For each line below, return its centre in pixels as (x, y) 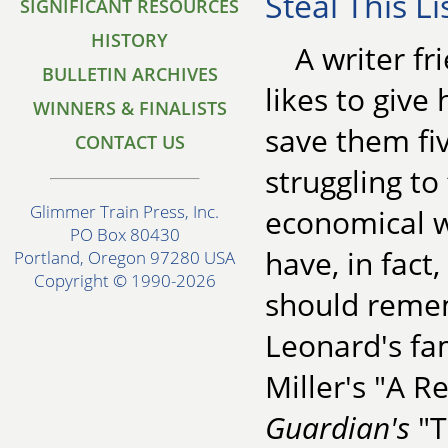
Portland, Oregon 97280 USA (125, 258)
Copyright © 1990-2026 (125, 281)
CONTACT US (130, 142)
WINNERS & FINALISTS (130, 108)
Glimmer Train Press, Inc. (125, 212)
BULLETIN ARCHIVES (130, 74)
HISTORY (130, 40)
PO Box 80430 (125, 235)
